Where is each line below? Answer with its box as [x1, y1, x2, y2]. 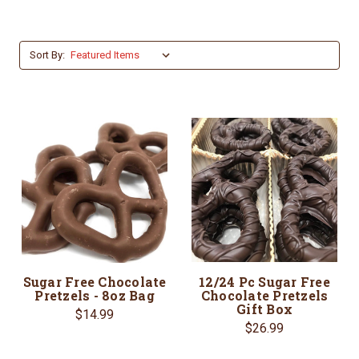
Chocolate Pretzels [200, 287, 329, 304]
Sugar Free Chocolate [22, 273, 167, 290]
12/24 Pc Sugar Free [199, 273, 330, 290]
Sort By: [30, 49, 65, 61]
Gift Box [236, 301, 292, 317]
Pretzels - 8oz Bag [34, 287, 155, 304]
